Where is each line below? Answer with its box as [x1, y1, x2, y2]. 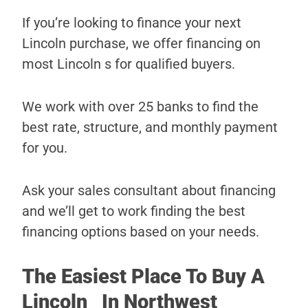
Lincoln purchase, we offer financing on [22, 35, 261, 52]
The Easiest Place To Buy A [22, 265, 265, 289]
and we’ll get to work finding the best [22, 203, 245, 220]
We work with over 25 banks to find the [22, 98, 258, 115]
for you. [22, 140, 67, 157]
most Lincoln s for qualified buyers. [22, 56, 235, 73]
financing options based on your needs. [22, 223, 259, 241]
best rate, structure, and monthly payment [22, 119, 278, 136]
